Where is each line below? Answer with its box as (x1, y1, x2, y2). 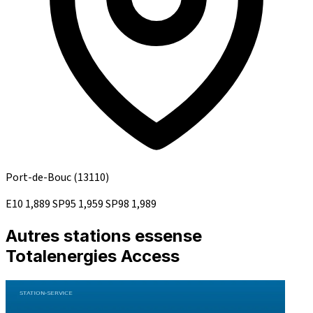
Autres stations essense (6, 226, 202, 247)
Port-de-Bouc (6, 170, 73, 186)
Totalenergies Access (6, 246, 180, 267)
